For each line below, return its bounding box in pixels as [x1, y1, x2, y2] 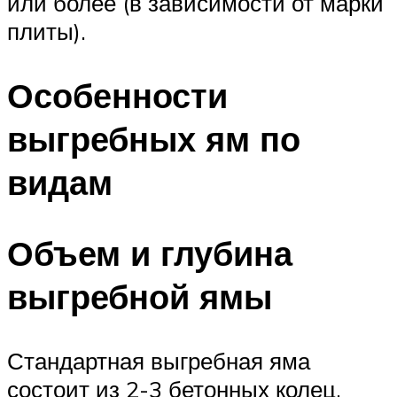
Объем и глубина [7, 231, 292, 276]
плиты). [7, 16, 86, 45]
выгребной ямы [7, 275, 272, 319]
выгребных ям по [7, 116, 300, 160]
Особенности [7, 73, 228, 117]
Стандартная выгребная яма [7, 346, 310, 376]
